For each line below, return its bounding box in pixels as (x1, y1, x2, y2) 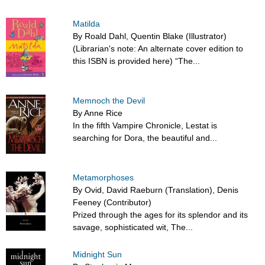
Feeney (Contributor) (73, 198, 152, 208)
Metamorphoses (73, 173, 134, 183)
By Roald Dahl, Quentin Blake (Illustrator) (73, 31, 227, 41)
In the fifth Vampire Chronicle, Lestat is (73, 121, 218, 131)
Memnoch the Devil (73, 96, 146, 106)
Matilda (73, 19, 101, 29)
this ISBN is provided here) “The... (73, 56, 201, 66)
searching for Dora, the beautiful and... (73, 133, 218, 143)
